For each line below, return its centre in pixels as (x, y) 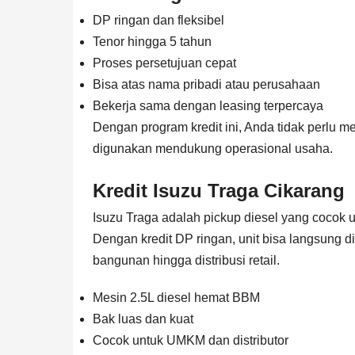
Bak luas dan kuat (143, 319)
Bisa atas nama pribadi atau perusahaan (206, 84)
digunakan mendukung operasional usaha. (213, 148)
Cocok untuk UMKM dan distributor (191, 340)
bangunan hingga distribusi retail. (186, 260)
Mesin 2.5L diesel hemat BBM (176, 297)
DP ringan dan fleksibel (158, 20)
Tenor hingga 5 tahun (152, 41)
